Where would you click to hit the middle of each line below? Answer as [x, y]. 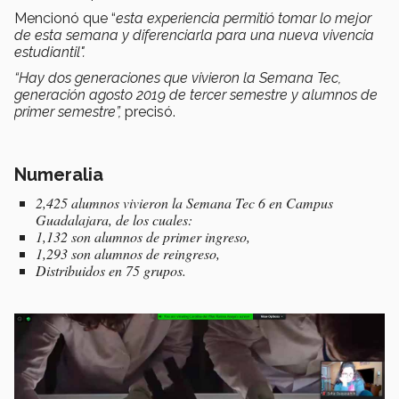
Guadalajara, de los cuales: [114, 219]
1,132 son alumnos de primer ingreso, [143, 236]
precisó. [150, 111]
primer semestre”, [69, 111]
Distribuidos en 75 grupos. [111, 270]
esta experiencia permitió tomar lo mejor [244, 18]
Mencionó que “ [65, 18]
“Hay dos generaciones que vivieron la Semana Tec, [178, 77]
